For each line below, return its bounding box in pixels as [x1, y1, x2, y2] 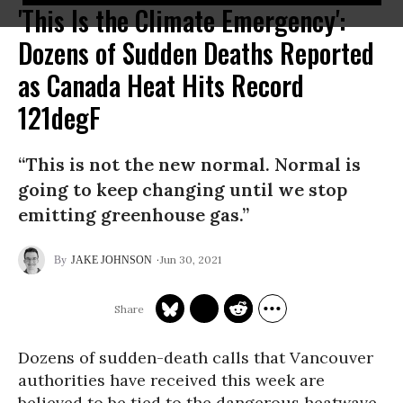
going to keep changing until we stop [18, 178, 347, 201]
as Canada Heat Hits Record [18, 65, 304, 105]
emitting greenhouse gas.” [18, 203, 249, 226]
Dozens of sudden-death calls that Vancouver [18, 347, 373, 368]
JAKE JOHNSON [71, 254, 152, 266]
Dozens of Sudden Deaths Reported [18, 32, 374, 73]
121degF [18, 97, 101, 138]
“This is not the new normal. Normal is [18, 153, 361, 175]
